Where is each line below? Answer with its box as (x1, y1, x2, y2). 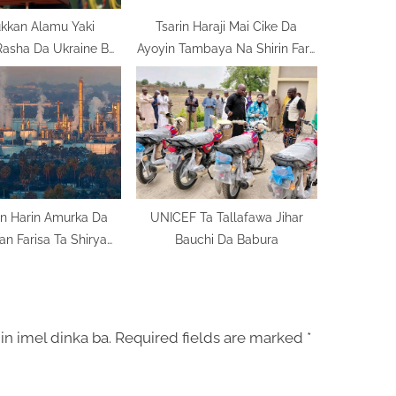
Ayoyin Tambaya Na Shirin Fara (136, 41, 316, 57)
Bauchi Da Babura (174, 231, 278, 247)
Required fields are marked (115, 329, 307, 347)
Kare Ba (7, 63, 53, 79)
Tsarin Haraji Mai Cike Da (156, 19, 298, 34)
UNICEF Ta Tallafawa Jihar (149, 209, 303, 225)
